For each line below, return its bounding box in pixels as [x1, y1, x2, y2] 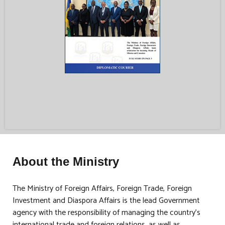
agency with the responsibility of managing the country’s [13, 206, 200, 220]
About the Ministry [13, 155, 119, 169]
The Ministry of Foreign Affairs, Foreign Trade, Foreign [13, 182, 192, 196]
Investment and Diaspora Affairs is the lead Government [13, 194, 200, 208]
